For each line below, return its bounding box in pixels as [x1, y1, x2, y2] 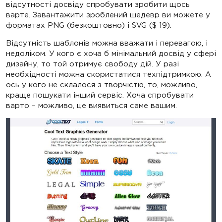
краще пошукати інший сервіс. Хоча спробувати [6, 90, 194, 99]
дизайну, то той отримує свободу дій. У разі [6, 59, 179, 68]
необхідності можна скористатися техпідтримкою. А [6, 69, 211, 78]
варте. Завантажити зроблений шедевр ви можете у [6, 10, 210, 19]
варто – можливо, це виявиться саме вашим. [6, 101, 177, 110]
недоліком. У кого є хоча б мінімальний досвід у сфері [6, 49, 216, 57]
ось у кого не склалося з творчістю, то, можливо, [6, 80, 197, 89]
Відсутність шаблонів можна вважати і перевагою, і [6, 38, 208, 47]
